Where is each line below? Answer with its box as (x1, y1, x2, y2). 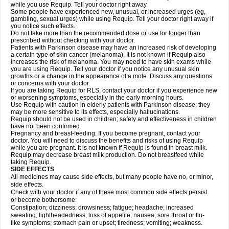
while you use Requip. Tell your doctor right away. (11, 1, 148, 8)
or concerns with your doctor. (11, 80, 90, 87)
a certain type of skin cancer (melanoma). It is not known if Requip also (11, 51, 205, 58)
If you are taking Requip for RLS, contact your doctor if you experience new (11, 87, 217, 94)
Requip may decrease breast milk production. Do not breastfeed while (11, 151, 204, 158)
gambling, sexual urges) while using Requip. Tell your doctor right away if (11, 15, 213, 22)
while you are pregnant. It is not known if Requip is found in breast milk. (11, 144, 207, 151)
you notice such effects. (11, 22, 75, 30)
